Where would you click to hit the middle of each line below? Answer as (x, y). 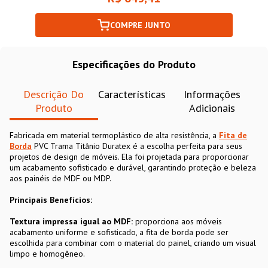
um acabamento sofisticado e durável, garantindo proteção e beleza (133, 167)
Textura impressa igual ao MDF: (71, 221)
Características (132, 94)
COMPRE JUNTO (140, 25)
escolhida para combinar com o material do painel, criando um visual (133, 243)
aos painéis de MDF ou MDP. (60, 178)
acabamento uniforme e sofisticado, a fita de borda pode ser (119, 232)
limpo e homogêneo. (47, 253)
